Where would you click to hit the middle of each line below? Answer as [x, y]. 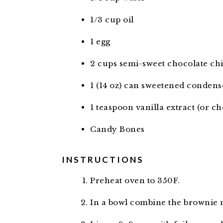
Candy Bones [117, 129]
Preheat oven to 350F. [135, 180]
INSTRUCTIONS [103, 160]
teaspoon [115, 107]
